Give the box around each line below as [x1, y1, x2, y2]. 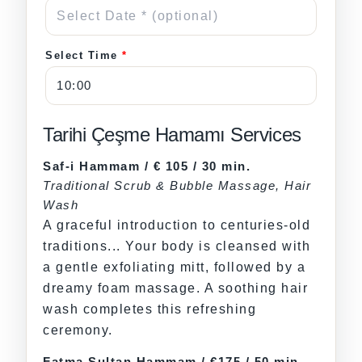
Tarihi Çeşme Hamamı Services [43, 123, 301, 145]
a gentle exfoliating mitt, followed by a [43, 259, 305, 274]
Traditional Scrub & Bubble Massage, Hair [43, 178, 311, 192]
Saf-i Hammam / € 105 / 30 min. [43, 158, 250, 173]
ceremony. [43, 322, 113, 337]
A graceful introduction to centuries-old [43, 217, 310, 232]
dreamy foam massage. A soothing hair [43, 280, 308, 295]
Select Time [45, 48, 122, 61]
